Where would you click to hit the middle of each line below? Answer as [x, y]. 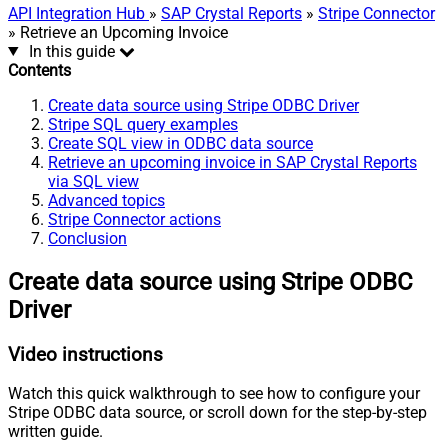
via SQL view [93, 181]
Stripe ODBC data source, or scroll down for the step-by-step [217, 413]
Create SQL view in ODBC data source [180, 143]
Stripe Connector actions [134, 219]
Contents [39, 70]
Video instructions [85, 354]
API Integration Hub [78, 13]
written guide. [55, 432]
